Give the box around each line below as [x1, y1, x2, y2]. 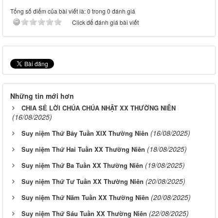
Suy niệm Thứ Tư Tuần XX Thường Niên [21, 177, 144, 186]
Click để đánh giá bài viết [72, 18, 139, 27]
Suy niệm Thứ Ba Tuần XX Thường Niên [21, 161, 143, 170]
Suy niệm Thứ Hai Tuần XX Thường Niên [21, 145, 145, 154]
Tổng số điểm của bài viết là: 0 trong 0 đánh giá [10, 7, 135, 16]
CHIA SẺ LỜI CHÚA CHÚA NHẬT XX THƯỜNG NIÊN [21, 103, 176, 113]
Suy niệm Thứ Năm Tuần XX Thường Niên [21, 193, 149, 202]
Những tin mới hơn [10, 91, 74, 101]
